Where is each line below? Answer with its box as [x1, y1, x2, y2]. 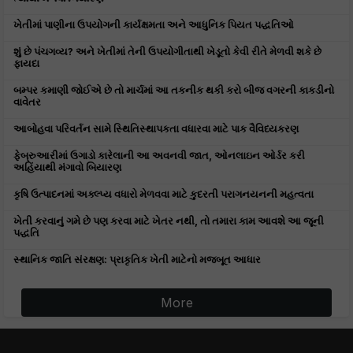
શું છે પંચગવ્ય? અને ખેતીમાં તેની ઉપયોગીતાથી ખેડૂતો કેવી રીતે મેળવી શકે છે [13, 45, 321, 58]
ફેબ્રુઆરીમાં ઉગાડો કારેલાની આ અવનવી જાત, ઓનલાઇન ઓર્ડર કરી [13, 149, 305, 162]
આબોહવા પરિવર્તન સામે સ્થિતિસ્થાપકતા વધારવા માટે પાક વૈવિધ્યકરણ [13, 122, 299, 135]
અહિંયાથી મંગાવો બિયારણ [13, 161, 121, 173]
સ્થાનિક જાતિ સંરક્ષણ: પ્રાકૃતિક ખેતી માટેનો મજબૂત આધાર [13, 253, 261, 266]
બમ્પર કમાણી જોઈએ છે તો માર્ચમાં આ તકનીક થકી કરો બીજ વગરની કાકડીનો [13, 84, 334, 96]
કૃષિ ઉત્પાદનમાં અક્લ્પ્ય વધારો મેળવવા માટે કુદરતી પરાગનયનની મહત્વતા [13, 188, 314, 200]
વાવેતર [13, 95, 41, 108]
